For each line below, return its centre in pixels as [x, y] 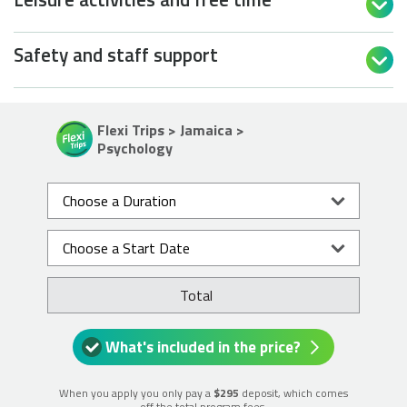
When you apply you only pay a [136, 392]
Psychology [135, 148]
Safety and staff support [116, 54]
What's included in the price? [203, 347]
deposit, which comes [293, 392]
